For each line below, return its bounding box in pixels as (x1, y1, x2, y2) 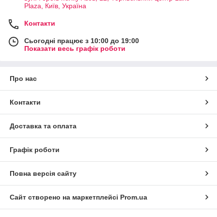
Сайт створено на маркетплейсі (10, 193, 120, 201)
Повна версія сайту (10, 169, 77, 177)
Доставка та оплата (10, 122, 77, 130)
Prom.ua (120, 193, 147, 201)
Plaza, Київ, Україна (24, 1, 86, 10)
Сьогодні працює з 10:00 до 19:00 (24, 36, 139, 45)
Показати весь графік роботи (24, 44, 125, 52)
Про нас (10, 74, 37, 82)
